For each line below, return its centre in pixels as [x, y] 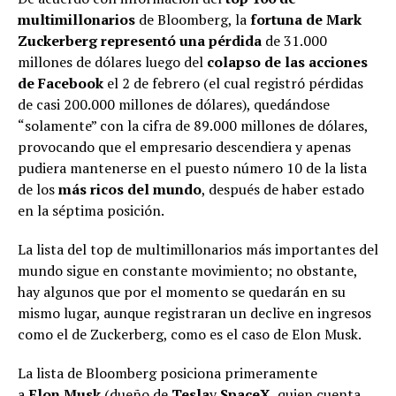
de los [38, 189]
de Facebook [61, 83]
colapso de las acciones [286, 62]
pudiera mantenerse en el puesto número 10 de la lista [192, 168]
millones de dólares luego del [110, 62]
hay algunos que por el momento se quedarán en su [182, 292]
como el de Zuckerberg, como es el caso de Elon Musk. [190, 334]
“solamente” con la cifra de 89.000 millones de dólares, [193, 126]
